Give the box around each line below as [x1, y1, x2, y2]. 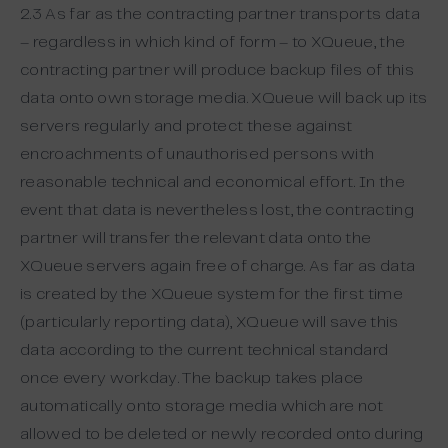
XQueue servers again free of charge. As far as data [20, 259, 416, 274]
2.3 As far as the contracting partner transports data [20, 7, 420, 22]
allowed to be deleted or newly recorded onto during [20, 427, 424, 442]
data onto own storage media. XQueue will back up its [20, 91, 428, 106]
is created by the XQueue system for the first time [20, 287, 404, 302]
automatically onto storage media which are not [20, 399, 384, 414]
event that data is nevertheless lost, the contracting [20, 203, 414, 218]
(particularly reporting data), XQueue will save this [20, 315, 399, 330]
